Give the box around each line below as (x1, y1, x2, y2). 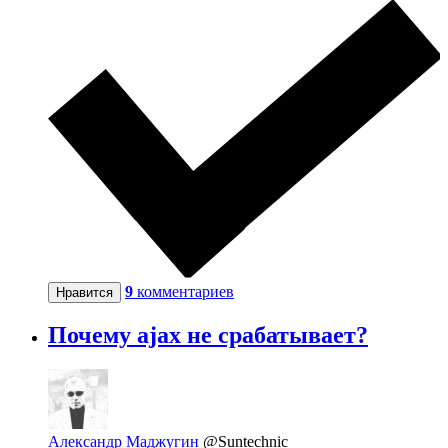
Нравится (56, 284, 113, 300)
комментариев (137, 282, 234, 300)
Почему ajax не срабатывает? (48, 322, 368, 349)
